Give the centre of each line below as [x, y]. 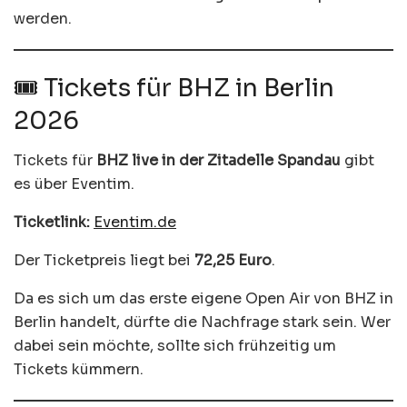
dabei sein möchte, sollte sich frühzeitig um [175, 346]
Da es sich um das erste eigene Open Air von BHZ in [203, 299]
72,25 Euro [233, 261]
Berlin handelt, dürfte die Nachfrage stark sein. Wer [202, 323]
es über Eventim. [74, 184]
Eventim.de [135, 223]
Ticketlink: [52, 223]
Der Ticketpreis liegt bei [104, 261]
